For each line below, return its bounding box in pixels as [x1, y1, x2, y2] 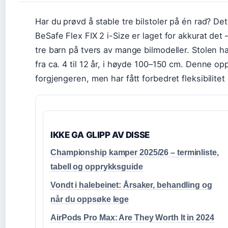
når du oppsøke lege [50, 195, 129, 204]
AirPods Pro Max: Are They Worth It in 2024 [50, 213, 214, 222]
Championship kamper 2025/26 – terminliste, [50, 148, 219, 157]
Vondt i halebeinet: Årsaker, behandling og [50, 181, 212, 189]
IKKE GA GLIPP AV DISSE [50, 130, 150, 140]
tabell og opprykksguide [50, 162, 143, 171]
